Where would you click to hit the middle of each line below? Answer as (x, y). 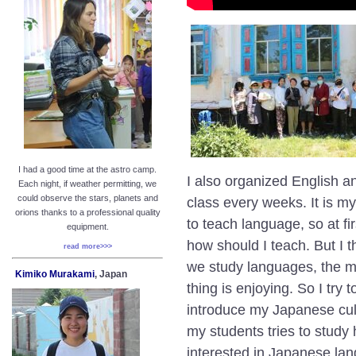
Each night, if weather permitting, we (87, 184)
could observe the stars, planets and (87, 198)
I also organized (239, 181)
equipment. (87, 227)
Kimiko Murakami (55, 275)
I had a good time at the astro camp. (87, 170)
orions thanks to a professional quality (87, 213)
